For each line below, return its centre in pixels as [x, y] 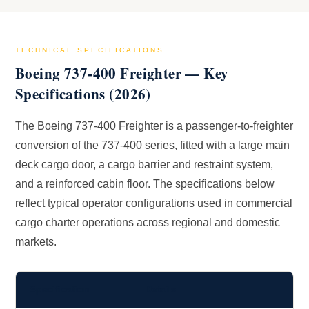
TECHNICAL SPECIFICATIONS [90, 50]
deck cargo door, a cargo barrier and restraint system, [144, 165]
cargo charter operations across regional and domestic [148, 223]
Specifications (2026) [83, 94]
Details [161, 290]
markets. [36, 242]
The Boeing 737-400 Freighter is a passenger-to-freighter [154, 126]
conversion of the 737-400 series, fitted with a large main [152, 146]
